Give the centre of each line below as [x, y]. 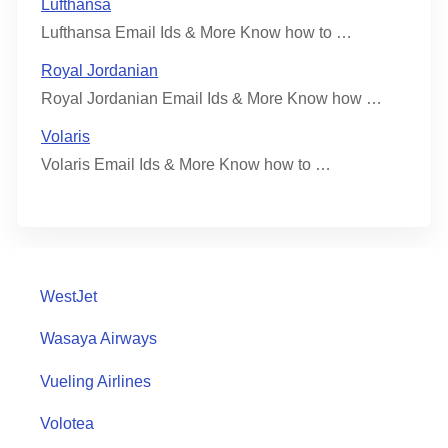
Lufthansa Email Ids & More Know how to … [196, 32]
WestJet [68, 296]
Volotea [67, 424]
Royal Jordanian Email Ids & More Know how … [211, 98]
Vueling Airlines [95, 381]
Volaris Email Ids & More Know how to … [186, 164]
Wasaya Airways [98, 339]
